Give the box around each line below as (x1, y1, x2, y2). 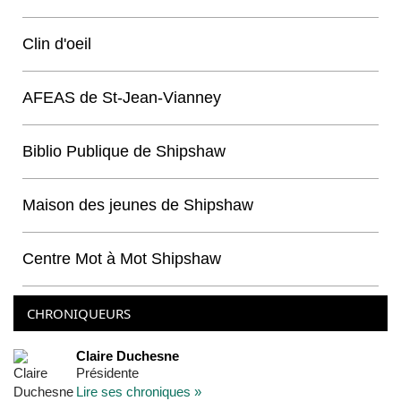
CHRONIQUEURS (27, 304, 131, 322)
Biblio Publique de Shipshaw (22, 142, 226, 160)
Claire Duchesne (76, 348, 179, 363)
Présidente (76, 365, 139, 380)
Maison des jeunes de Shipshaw (22, 196, 253, 214)
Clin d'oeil (22, 35, 91, 53)
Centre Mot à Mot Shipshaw (22, 250, 221, 268)
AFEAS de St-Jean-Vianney (22, 89, 221, 107)
